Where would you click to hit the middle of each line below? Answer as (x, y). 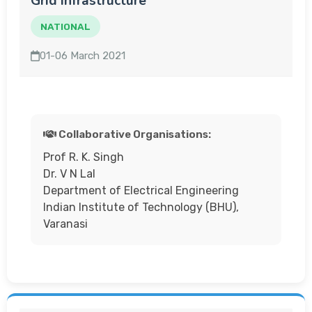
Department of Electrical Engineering (141, 190)
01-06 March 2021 (83, 56)
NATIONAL (65, 26)
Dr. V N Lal (69, 174)
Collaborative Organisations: (133, 134)
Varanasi (65, 224)
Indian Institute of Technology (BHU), (141, 207)
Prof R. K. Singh (84, 157)
